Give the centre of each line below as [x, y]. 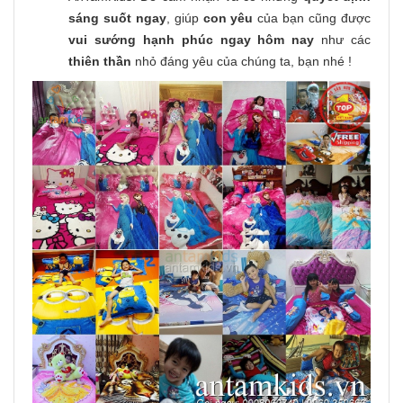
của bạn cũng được [312, 18]
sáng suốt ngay [117, 18]
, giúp [184, 18]
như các [342, 40]
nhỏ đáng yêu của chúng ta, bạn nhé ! [243, 62]
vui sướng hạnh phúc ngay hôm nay [192, 40]
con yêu [228, 18]
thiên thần [102, 62]
